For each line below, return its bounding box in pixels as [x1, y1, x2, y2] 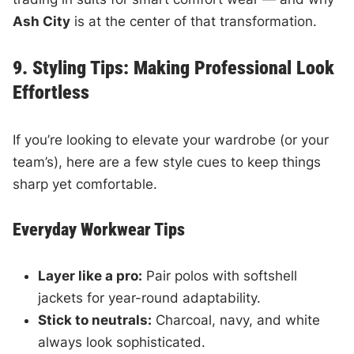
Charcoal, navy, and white [152, 311, 321, 328]
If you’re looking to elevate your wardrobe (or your [13, 131, 330, 148]
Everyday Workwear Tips [13, 219, 186, 239]
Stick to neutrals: [38, 311, 153, 328]
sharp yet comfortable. [13, 175, 158, 192]
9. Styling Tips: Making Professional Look [13, 56, 335, 79]
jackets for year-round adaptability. [38, 289, 262, 306]
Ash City [13, 13, 71, 29]
